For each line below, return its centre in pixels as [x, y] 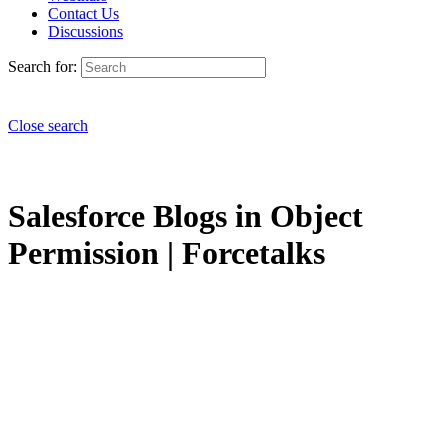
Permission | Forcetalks [166, 253]
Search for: [42, 66]
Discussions [85, 31]
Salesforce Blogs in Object [185, 216]
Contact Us [83, 13]
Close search [48, 125]
